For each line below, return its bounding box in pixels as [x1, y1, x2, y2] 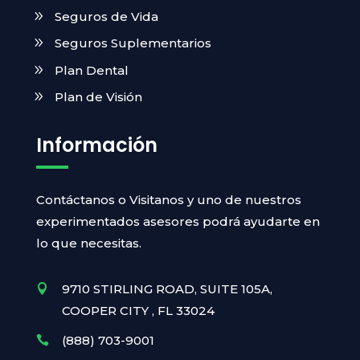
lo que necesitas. [35, 235, 141, 251]
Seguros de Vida [54, 8, 158, 24]
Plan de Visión [54, 89, 142, 105]
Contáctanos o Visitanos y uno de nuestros [35, 191, 301, 207]
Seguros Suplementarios [54, 35, 211, 51]
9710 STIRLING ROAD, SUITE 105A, [61, 280, 272, 297]
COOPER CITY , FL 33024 [61, 302, 215, 318]
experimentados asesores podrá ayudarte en [35, 213, 320, 229]
